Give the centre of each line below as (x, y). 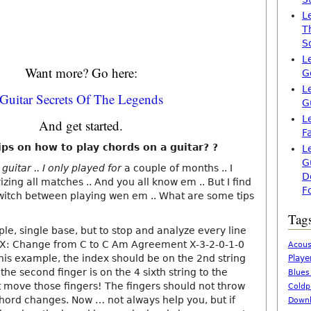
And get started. (81, 125)
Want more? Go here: (81, 73)
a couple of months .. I (177, 168)
